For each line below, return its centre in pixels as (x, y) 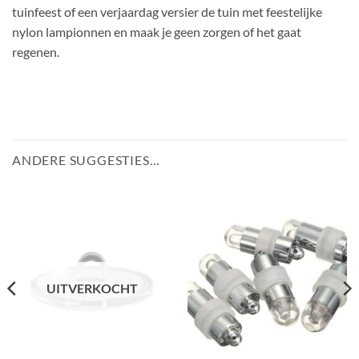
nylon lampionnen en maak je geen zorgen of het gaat (157, 32)
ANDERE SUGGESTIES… (86, 159)
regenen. (36, 52)
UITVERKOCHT (92, 288)
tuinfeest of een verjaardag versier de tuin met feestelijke (167, 12)
